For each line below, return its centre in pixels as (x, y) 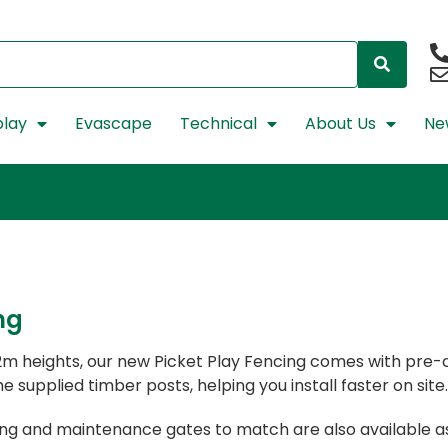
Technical (218, 123)
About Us (340, 123)
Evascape (113, 123)
